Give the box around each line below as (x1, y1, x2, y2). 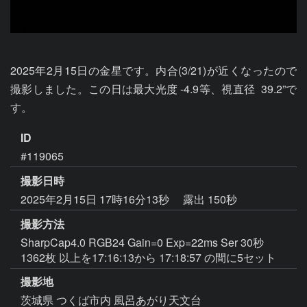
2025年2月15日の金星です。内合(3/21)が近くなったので (10, 62, 297, 78)
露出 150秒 (183, 191, 237, 207)
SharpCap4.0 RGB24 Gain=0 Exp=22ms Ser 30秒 (21, 234, 264, 250)
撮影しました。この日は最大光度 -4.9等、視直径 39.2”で (10, 81, 297, 97)
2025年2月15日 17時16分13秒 (21, 191, 172, 207)
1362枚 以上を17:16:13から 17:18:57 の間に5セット (21, 249, 276, 265)
